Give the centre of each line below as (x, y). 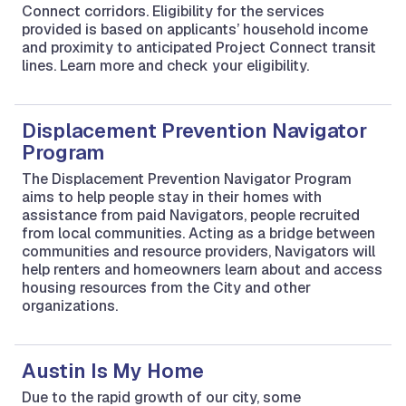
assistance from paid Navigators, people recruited (191, 215)
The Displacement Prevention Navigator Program (187, 179)
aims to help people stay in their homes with (172, 197)
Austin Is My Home (113, 370)
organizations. (70, 305)
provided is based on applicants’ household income (195, 29)
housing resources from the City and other (166, 287)
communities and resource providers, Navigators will (198, 251)
